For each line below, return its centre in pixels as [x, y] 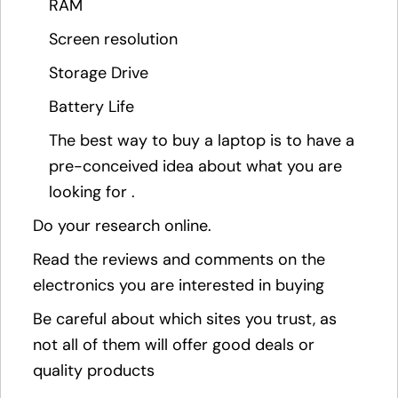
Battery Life [92, 107]
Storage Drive [99, 73]
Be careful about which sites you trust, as [185, 319]
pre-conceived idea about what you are [195, 167]
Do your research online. [122, 226]
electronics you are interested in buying [179, 286]
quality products [94, 371]
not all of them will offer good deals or [174, 345]
